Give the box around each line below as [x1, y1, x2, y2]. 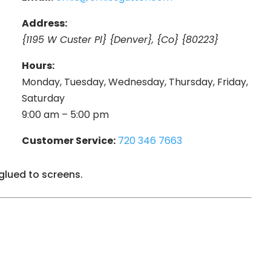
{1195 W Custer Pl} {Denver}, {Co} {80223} [22, 32, 219, 47]
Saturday [22, 91, 65, 105]
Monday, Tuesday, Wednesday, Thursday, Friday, [22, 74, 249, 89]
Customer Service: [22, 133, 116, 148]
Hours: [22, 58, 55, 73]
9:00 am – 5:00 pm [22, 107, 109, 122]
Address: [22, 16, 68, 30]
